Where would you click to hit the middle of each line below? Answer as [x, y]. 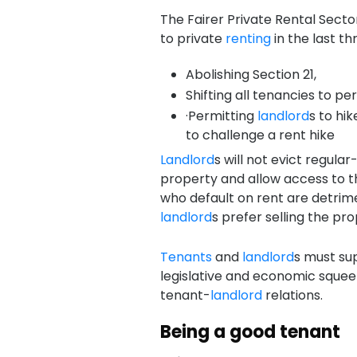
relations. [292, 295]
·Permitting [222, 116]
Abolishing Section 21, [251, 75]
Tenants [186, 257]
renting [248, 39]
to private [192, 39]
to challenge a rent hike [260, 135]
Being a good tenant [250, 332]
